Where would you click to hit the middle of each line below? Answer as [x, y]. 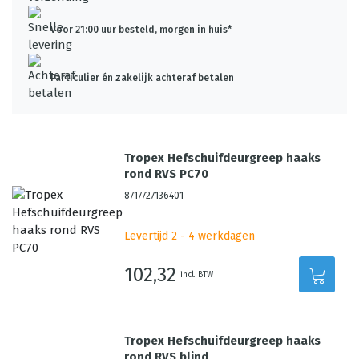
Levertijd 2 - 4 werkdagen [190, 236]
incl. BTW [197, 274]
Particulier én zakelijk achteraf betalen [142, 78]
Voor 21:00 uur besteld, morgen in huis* [141, 30]
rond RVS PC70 [167, 174]
